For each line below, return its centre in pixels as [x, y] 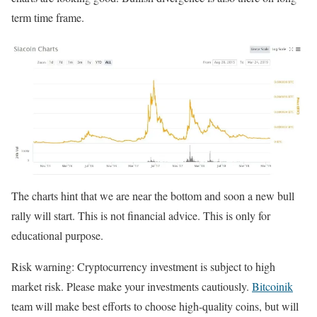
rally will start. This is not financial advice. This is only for [141, 216]
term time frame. [48, 18]
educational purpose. [57, 236]
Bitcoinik [272, 287]
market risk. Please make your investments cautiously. [132, 287]
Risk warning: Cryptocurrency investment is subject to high [143, 267]
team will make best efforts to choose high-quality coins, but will [155, 306]
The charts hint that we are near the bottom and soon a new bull [153, 196]
